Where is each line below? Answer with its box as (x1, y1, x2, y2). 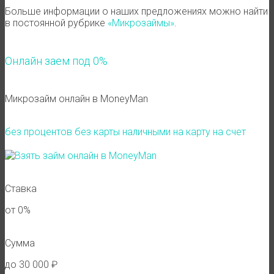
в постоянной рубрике (5, 17, 108, 29)
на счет (213, 125, 246, 138)
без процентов (5, 125, 72, 138)
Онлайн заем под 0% (5, 54, 108, 67)
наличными (122, 125, 171, 138)
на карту (173, 125, 210, 138)
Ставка (5, 182, 37, 194)
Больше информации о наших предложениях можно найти (5, 5, 268, 17)
